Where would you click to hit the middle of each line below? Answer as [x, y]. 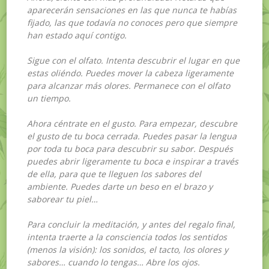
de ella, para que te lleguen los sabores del [114, 174]
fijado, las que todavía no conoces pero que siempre [132, 22]
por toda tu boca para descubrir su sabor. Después [130, 148]
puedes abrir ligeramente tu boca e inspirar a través [133, 161]
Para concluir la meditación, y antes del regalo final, [131, 224]
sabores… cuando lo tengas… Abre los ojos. [114, 262]
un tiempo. [49, 98]
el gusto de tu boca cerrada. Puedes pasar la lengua [132, 136]
